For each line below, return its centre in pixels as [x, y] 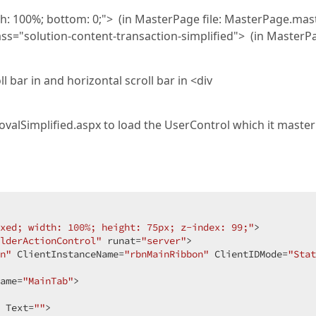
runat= [121, 241]
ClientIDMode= [248, 254]
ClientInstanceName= [68, 254]
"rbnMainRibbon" [166, 254]
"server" [164, 241]
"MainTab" [48, 281]
